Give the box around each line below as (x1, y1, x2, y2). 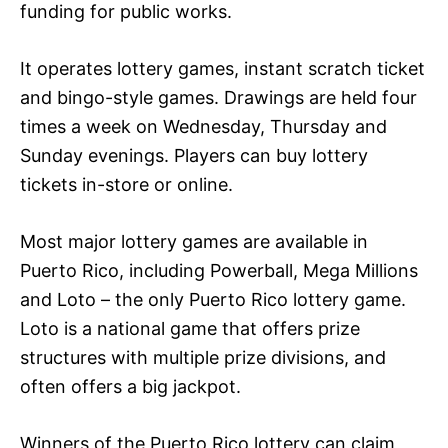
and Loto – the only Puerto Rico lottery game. (20, 288, 406, 310)
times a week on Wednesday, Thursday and (20, 115, 387, 137)
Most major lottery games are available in (20, 230, 368, 252)
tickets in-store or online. (20, 173, 233, 195)
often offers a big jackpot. (20, 375, 241, 397)
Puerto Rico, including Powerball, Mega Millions (20, 259, 418, 281)
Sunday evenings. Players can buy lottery (20, 144, 368, 166)
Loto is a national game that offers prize (20, 317, 360, 339)
